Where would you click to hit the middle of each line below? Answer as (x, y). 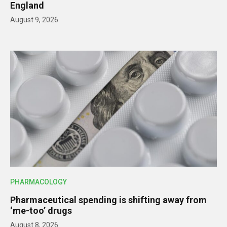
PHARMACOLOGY (39, 182)
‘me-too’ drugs (41, 211)
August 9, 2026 (34, 20)
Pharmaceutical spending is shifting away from (108, 200)
